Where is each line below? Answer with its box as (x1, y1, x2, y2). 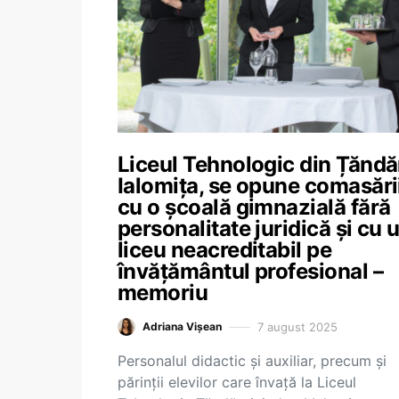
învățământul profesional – (118, 258, 383, 284)
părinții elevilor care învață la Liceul (118, 373, 356, 391)
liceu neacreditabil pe (118, 237, 332, 263)
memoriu (118, 280, 208, 305)
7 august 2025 (257, 319, 338, 334)
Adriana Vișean (142, 320, 222, 333)
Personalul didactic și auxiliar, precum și (118, 352, 387, 370)
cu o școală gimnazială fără (118, 194, 391, 220)
